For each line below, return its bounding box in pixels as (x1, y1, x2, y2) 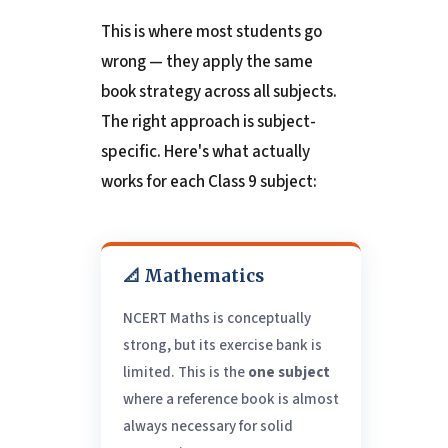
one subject (247, 362, 330, 384)
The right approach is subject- (100, 110, 316, 135)
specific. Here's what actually (100, 140, 310, 165)
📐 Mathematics (122, 265, 264, 288)
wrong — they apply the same (100, 50, 313, 75)
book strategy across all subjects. (100, 80, 337, 105)
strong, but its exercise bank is (122, 335, 322, 357)
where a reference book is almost (122, 389, 339, 411)
